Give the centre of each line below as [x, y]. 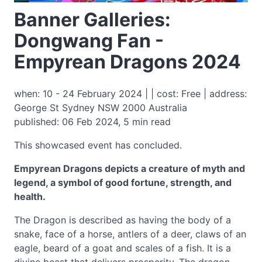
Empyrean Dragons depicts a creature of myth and [130, 168]
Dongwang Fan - [89, 41]
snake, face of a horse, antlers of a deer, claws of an [130, 234]
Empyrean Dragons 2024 [127, 62]
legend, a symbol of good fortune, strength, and [123, 182]
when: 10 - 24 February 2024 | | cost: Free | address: [130, 94]
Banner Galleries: [92, 20]
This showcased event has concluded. [98, 145]
